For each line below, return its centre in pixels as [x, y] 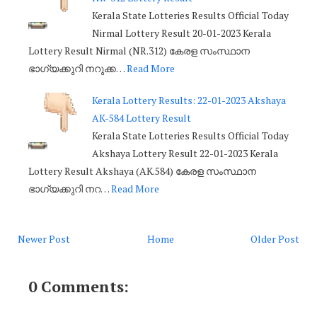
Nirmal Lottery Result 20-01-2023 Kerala [181, 33]
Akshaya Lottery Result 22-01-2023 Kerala [185, 154]
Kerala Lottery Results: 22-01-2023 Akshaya [189, 100]
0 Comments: [79, 287]
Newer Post [44, 239]
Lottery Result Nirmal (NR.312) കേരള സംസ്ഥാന [139, 51]
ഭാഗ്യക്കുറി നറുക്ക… [76, 69]
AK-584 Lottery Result [142, 118]
